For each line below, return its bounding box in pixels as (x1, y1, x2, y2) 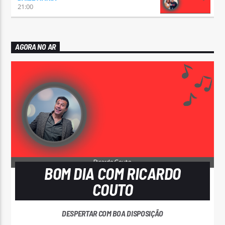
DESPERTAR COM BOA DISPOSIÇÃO (61, 208, 164, 218)
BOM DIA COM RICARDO (44, 163, 181, 183)
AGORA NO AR (15, 42, 56, 52)
